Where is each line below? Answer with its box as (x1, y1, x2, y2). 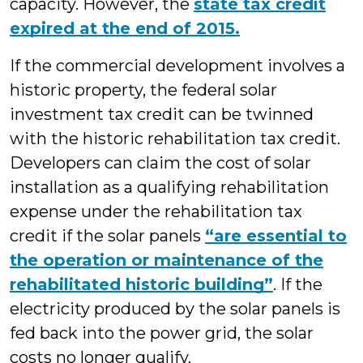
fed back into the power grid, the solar (10, 323, 314, 343)
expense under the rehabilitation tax (10, 202, 302, 221)
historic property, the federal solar (10, 80, 277, 100)
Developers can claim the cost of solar (10, 153, 311, 173)
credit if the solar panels (10, 226, 205, 246)
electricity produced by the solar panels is (10, 299, 340, 318)
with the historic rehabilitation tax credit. (10, 129, 340, 148)
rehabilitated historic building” (10, 275, 273, 294)
